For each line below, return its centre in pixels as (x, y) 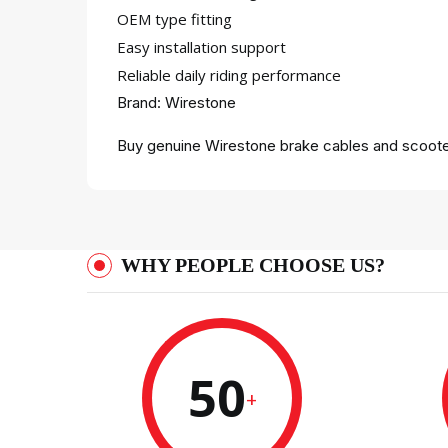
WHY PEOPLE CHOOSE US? (253, 265)
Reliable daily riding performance (229, 75)
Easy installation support (201, 47)
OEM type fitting (174, 19)
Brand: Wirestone (176, 102)
